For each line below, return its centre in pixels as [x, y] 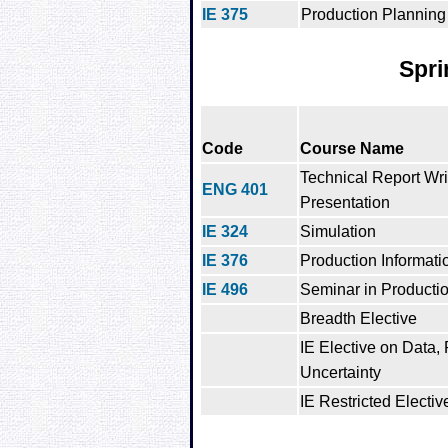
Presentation [345, 203]
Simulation [338, 232]
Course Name [352, 149]
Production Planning [373, 14]
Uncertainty [340, 373]
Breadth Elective [358, 319]
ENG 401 [235, 190]
